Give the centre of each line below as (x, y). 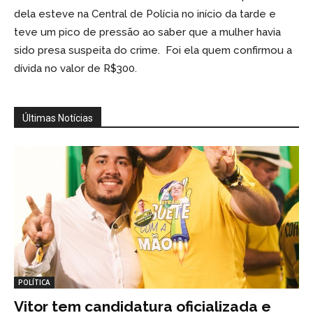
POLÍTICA (34, 282)
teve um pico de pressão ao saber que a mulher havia (147, 32)
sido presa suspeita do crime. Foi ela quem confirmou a (153, 50)
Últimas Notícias (58, 118)
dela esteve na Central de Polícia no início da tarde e (145, 14)
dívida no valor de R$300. (75, 68)
